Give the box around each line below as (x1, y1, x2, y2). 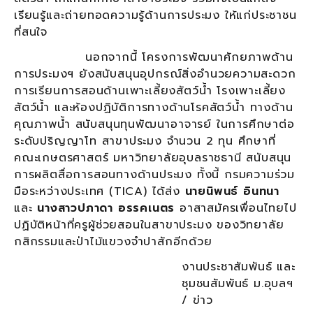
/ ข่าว (182, 291, 213, 309)
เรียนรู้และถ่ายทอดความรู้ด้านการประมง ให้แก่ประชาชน (14, 6, 297, 24)
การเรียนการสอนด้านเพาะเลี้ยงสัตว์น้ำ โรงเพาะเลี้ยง (14, 82, 286, 99)
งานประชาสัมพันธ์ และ (182, 258, 296, 275)
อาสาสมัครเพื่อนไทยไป (175, 199, 297, 217)
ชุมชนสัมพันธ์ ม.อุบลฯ (182, 275, 293, 292)
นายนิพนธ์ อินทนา (184, 182, 280, 200)
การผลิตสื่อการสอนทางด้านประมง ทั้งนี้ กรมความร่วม (14, 166, 296, 183)
